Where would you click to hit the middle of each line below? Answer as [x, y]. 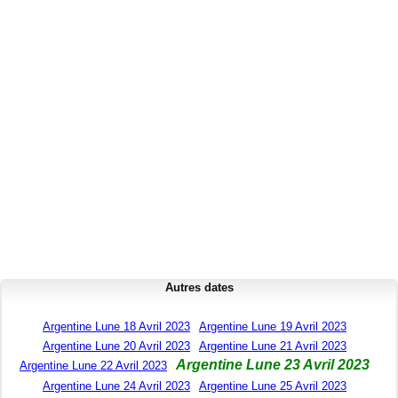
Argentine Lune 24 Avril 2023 [116, 386]
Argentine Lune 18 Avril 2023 [116, 327]
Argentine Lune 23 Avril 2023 [273, 365]
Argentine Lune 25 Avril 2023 [273, 386]
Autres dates [199, 288]
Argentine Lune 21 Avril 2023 [273, 346]
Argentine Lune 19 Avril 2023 [273, 327]
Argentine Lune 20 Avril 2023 [116, 346]
